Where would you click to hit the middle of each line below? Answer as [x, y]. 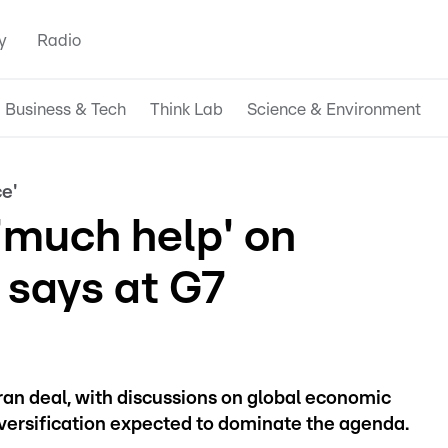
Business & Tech [65, 109]
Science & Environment [334, 109]
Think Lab [186, 109]
